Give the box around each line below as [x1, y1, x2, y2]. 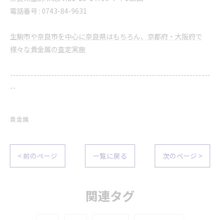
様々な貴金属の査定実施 [10, 44, 85, 54]
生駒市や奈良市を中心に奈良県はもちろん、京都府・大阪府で [10, 31, 202, 41]
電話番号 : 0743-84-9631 [10, 5, 87, 16]
